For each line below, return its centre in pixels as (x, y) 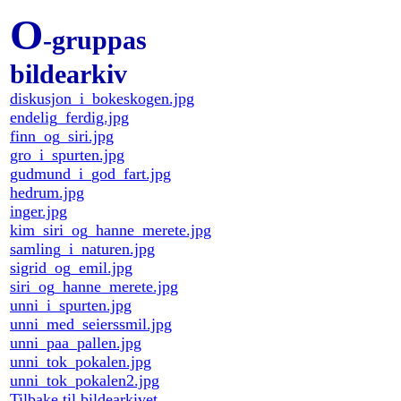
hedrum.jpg (47, 192)
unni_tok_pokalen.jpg (81, 362)
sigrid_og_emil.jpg (71, 268)
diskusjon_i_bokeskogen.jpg (102, 98)
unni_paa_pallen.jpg (76, 343)
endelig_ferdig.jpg (69, 117)
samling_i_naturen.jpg (82, 249)
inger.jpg (38, 211)
